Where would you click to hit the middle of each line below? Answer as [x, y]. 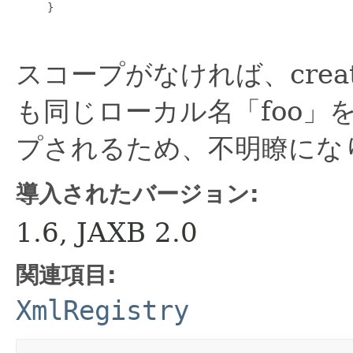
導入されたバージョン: [137, 194]
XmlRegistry [102, 311]
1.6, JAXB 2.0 [107, 232]
